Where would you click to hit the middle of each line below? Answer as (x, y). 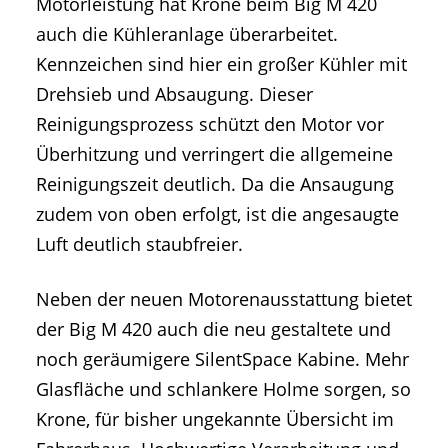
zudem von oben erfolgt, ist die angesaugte (217, 214)
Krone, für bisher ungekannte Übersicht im (215, 419)
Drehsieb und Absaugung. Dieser (174, 94)
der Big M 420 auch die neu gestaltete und (213, 329)
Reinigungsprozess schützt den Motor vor (210, 124)
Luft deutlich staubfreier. (139, 244)
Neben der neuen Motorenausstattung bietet (224, 299)
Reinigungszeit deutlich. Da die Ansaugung (215, 184)
